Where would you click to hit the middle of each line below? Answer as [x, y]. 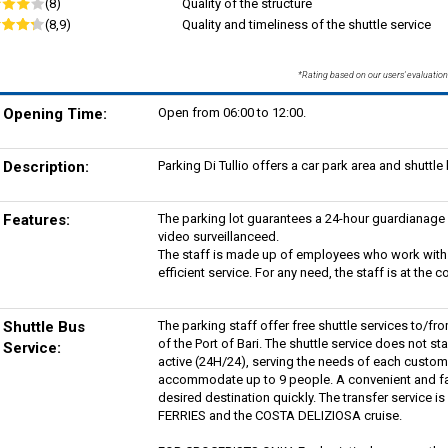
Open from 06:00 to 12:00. [231, 112]
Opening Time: [54, 113]
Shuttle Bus [43, 326]
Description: [45, 166]
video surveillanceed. [218, 236]
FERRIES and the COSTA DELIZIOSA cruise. [279, 415]
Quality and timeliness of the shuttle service [306, 24]
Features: [36, 219]
